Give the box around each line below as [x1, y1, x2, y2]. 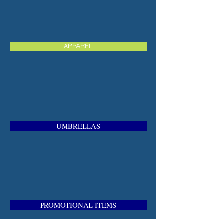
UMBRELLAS [56, 121, 100, 131]
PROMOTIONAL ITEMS [40, 200, 116, 210]
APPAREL [64, 42, 93, 50]
